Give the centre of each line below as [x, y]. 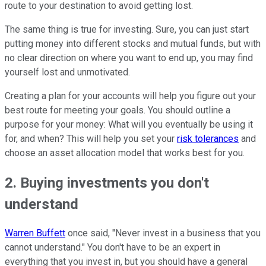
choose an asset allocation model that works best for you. [125, 153]
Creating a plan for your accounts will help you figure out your [130, 96]
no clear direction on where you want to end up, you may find [129, 58]
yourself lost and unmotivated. [67, 72]
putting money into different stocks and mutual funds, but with [133, 43]
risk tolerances [208, 138]
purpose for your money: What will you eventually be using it [129, 124]
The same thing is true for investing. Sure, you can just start [127, 29]
